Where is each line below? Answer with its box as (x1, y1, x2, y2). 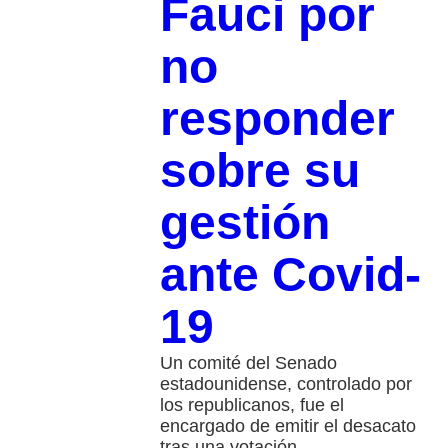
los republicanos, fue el (159, 395, 344, 416)
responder (159, 92, 395, 146)
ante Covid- (159, 248, 421, 302)
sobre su (159, 144, 360, 198)
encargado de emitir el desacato (159, 416, 416, 437)
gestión (159, 196, 330, 250)
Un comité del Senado (159, 353, 337, 374)
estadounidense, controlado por (159, 374, 412, 395)
